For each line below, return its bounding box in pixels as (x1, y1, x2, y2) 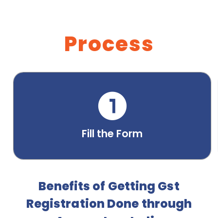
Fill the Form (82, 127, 143, 141)
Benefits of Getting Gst (38, 178, 180, 195)
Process (64, 30, 154, 59)
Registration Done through (26, 196, 192, 212)
